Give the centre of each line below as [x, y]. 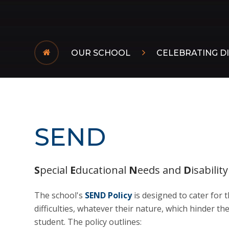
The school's [60, 195]
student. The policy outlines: [88, 222]
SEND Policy [109, 195]
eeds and [161, 170]
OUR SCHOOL [101, 53]
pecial [55, 170]
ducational [102, 170]
